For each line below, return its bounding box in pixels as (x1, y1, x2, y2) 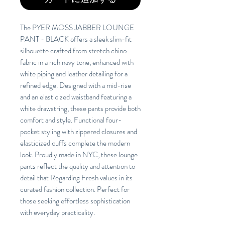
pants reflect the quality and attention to (20, 161, 135, 172)
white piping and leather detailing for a (20, 68, 128, 80)
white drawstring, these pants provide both (20, 103, 141, 115)
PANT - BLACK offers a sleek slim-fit (20, 34, 132, 45)
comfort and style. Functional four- (20, 115, 122, 126)
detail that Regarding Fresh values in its (20, 172, 133, 184)
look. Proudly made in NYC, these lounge (20, 149, 138, 161)
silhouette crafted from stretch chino (20, 45, 127, 57)
